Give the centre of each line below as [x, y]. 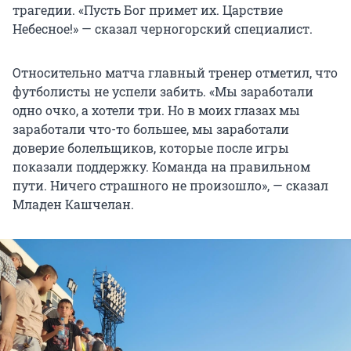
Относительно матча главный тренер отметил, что [175, 72]
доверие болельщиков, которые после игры [151, 147]
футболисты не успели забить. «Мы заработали [163, 91]
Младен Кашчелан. [73, 204]
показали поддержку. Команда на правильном [161, 166]
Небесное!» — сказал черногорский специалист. [163, 28]
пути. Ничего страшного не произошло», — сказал [170, 185]
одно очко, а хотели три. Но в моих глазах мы [156, 110]
